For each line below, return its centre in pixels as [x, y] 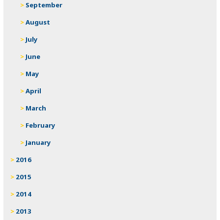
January [39, 142]
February [41, 125]
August [38, 22]
